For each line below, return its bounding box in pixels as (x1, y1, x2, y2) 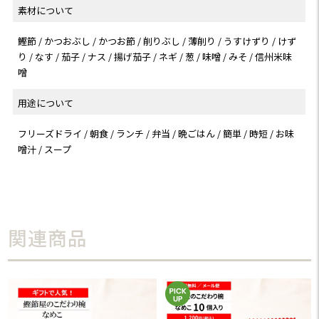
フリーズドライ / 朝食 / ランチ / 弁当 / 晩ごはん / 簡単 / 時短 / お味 (18, 127, 295, 141)
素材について (18, 4, 74, 18)
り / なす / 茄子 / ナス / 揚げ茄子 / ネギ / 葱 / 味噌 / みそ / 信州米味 (18, 50, 293, 64)
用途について (18, 96, 74, 110)
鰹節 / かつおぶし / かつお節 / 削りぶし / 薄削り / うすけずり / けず (18, 34, 297, 48)
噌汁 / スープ (18, 142, 72, 157)
